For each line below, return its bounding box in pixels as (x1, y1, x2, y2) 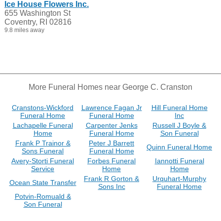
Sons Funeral (22, 147, 64, 155)
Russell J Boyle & (152, 121, 206, 129)
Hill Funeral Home (151, 104, 208, 111)
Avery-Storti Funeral (11, 157, 74, 165)
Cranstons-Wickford (12, 104, 74, 111)
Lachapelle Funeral (12, 121, 73, 129)
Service (31, 165, 54, 173)
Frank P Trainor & (15, 139, 71, 147)
